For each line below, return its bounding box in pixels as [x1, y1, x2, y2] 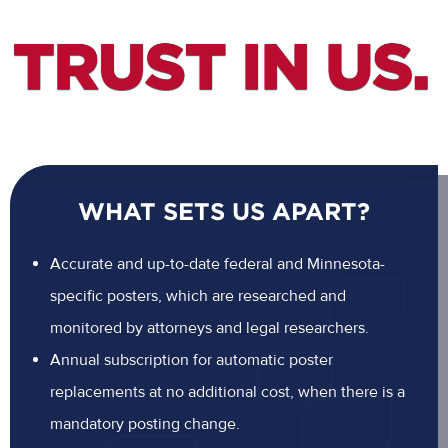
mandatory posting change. [50, 413, 240, 434]
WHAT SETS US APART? [78, 197, 370, 224]
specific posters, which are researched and [50, 285, 346, 306]
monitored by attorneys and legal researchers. [50, 317, 369, 338]
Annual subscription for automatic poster [50, 349, 333, 370]
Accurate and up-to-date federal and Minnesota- [50, 253, 385, 274]
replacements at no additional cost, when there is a [50, 381, 405, 402]
